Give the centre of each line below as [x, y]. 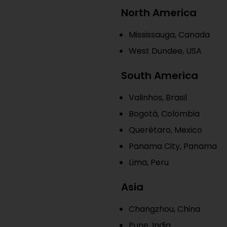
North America [159, 13]
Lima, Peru [149, 162]
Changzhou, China [164, 209]
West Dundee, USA [165, 51]
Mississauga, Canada [169, 35]
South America [160, 75]
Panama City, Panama [173, 146]
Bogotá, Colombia [164, 114]
